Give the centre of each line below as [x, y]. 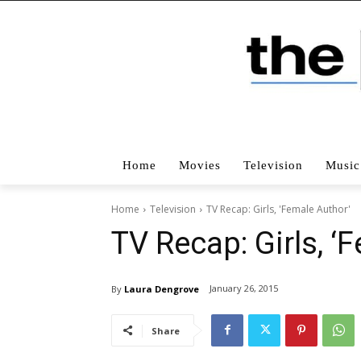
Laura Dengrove [162, 288]
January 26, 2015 [244, 288]
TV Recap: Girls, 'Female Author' [278, 209]
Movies [200, 165]
